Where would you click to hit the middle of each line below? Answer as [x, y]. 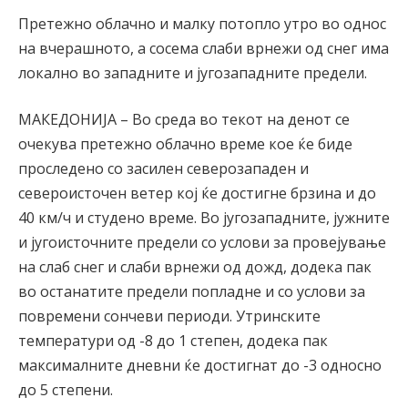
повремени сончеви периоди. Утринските [169, 316]
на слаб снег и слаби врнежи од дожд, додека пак [195, 267]
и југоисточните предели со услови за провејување [202, 243]
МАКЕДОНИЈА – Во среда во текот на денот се [184, 120]
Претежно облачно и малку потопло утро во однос [202, 23]
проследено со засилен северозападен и [163, 169]
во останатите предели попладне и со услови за [192, 292]
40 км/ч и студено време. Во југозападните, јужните [204, 218]
